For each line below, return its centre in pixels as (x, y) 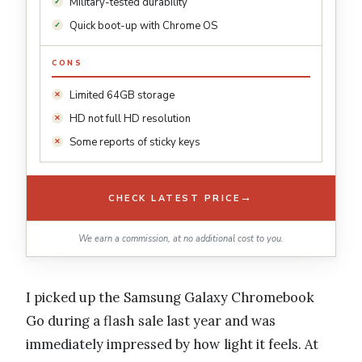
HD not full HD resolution (130, 119)
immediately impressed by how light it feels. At (173, 345)
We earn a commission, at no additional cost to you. (181, 239)
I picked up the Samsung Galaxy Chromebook (170, 298)
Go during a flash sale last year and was (151, 321)
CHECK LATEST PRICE (175, 198)
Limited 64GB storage (122, 96)
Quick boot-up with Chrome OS (143, 26)
